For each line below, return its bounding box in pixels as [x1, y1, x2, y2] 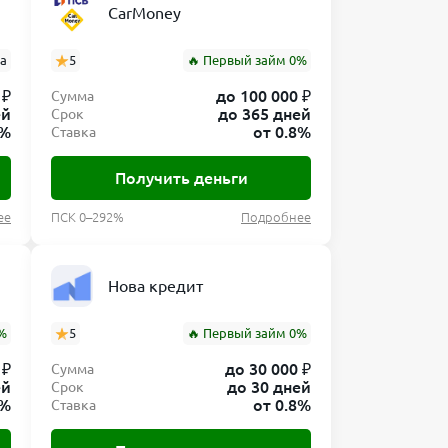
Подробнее [241, 210, 311, 224]
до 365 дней [218, 105, 311, 123]
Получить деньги [114, 169, 248, 187]
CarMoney [108, 4, 181, 22]
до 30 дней [227, 378, 311, 396]
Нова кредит [108, 277, 203, 295]
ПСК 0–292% [51, 210, 124, 224]
